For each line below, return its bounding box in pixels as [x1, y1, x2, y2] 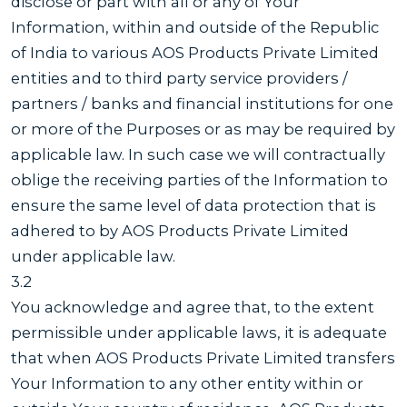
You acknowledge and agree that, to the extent [11, 297, 374, 316]
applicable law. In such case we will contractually [11, 144, 385, 164]
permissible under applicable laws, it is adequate [11, 323, 387, 342]
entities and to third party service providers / [11, 68, 348, 87]
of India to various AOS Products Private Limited [11, 43, 379, 62]
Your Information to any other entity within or [11, 373, 363, 392]
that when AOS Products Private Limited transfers [11, 348, 395, 367]
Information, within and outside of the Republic [11, 17, 379, 36]
